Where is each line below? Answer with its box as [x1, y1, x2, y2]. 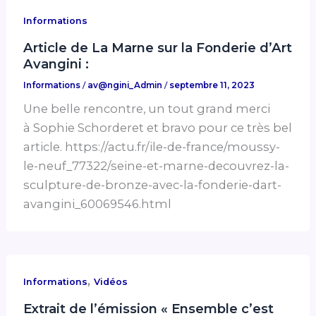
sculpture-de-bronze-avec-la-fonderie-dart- [23, 178, 282, 193]
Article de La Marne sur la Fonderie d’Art [23, 39, 293, 56]
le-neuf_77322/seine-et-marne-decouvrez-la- [23, 159, 290, 174]
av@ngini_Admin [87, 80, 165, 90]
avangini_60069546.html [23, 197, 172, 212]
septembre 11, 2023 [169, 80, 255, 90]
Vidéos [94, 276, 128, 288]
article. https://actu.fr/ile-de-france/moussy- [23, 140, 281, 154]
